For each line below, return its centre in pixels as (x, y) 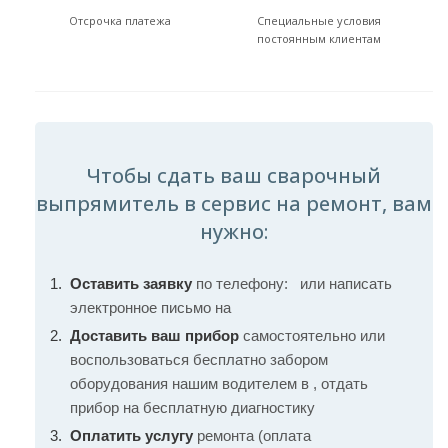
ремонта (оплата (252, 435)
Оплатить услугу (131, 435)
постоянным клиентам (318, 38)
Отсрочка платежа (119, 20)
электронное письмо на (152, 307)
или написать (344, 283)
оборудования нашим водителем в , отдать (219, 383)
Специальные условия (318, 20)
